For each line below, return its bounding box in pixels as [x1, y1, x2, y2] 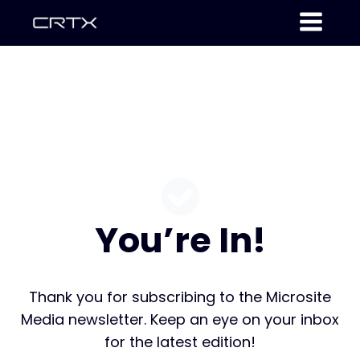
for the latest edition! [104, 331, 256, 352]
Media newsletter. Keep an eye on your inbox [21, 309, 339, 329]
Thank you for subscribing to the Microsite [29, 286, 331, 307]
